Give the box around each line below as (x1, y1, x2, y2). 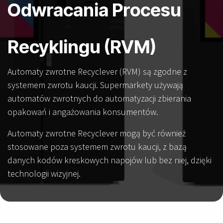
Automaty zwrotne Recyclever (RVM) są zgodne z (7, 66, 187, 77)
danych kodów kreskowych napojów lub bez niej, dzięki (7, 154, 212, 166)
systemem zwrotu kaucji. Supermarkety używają (7, 79, 183, 91)
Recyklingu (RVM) (7, 36, 156, 58)
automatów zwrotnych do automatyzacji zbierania (7, 93, 191, 104)
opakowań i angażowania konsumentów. (7, 106, 158, 117)
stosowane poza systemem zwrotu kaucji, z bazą (7, 141, 187, 152)
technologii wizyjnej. (7, 168, 81, 179)
